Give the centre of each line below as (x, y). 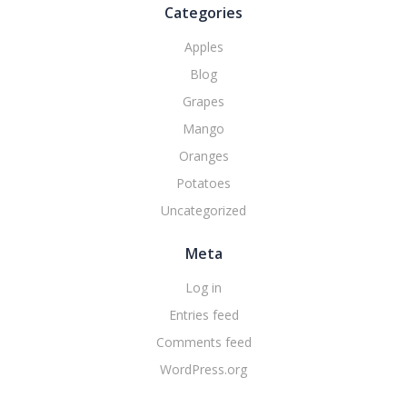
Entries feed (203, 314)
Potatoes (203, 183)
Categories (203, 12)
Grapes (203, 101)
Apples (203, 46)
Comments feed (203, 342)
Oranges (203, 155)
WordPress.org (203, 369)
